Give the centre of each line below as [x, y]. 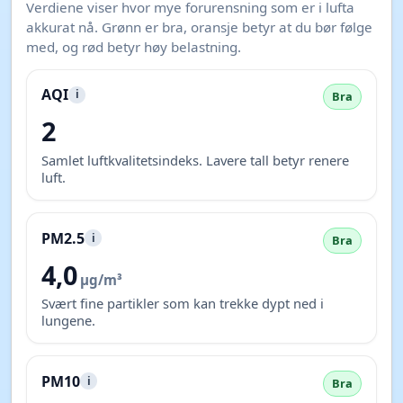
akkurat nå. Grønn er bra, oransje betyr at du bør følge [199, 27]
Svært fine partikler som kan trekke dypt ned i [183, 303]
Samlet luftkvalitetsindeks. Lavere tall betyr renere [195, 160]
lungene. [68, 320]
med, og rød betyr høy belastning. [134, 46]
